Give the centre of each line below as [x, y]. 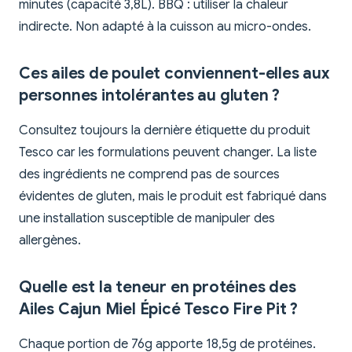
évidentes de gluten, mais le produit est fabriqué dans [173, 197]
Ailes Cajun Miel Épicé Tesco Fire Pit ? [159, 310]
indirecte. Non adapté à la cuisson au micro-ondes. [165, 27]
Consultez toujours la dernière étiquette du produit [165, 131]
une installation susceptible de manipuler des [147, 219]
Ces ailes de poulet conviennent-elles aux [174, 74]
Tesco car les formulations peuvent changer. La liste [168, 153]
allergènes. [50, 241]
